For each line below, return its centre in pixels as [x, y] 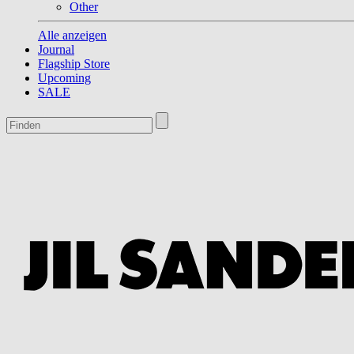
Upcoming [64, 78]
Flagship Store [74, 64]
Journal [56, 49]
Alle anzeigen [72, 35]
